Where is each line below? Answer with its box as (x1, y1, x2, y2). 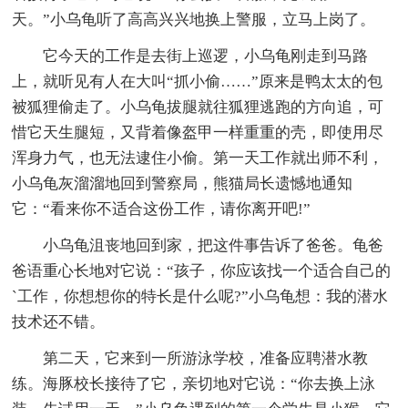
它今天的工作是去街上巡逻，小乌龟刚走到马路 (12, 46, 369, 65)
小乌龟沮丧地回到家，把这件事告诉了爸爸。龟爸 (12, 236, 384, 254)
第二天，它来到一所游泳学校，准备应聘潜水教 (12, 349, 369, 367)
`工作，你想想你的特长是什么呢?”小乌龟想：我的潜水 (12, 287, 389, 305)
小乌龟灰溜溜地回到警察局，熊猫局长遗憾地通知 (12, 174, 353, 192)
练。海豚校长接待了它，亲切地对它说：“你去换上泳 (12, 374, 376, 393)
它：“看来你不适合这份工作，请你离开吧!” (12, 199, 311, 218)
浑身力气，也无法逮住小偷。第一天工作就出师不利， (12, 148, 384, 167)
